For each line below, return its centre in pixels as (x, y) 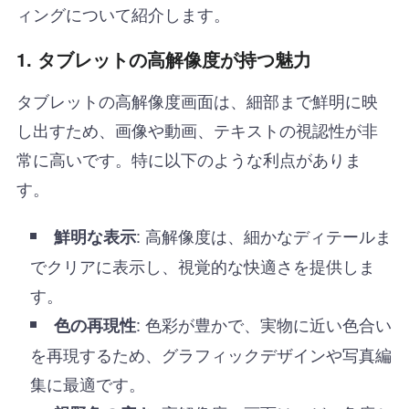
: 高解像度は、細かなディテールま (263, 235)
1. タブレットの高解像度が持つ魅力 (163, 58)
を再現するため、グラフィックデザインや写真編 (210, 354)
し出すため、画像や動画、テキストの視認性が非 (197, 129)
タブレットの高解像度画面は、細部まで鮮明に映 (197, 100)
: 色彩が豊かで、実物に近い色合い (263, 324)
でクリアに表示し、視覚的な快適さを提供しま (202, 265)
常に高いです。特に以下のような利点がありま (189, 158)
